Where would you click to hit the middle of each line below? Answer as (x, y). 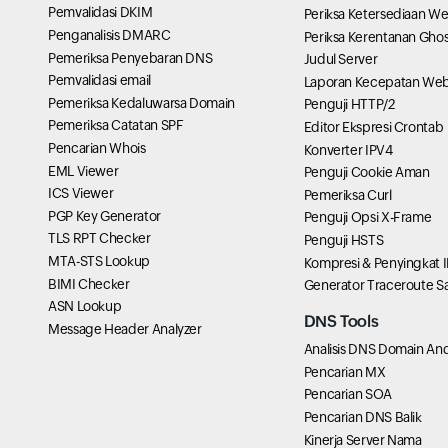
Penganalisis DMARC (109, 35)
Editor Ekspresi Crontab (373, 127)
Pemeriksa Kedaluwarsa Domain (141, 102)
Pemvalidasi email (99, 80)
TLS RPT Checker (99, 238)
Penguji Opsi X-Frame (367, 217)
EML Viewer (83, 170)
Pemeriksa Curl (347, 194)
